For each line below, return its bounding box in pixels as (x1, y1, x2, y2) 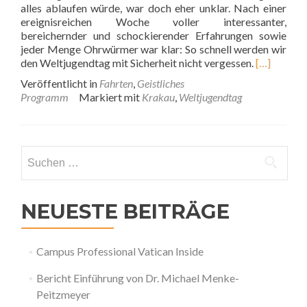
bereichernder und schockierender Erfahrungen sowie (21, 29, 286, 42)
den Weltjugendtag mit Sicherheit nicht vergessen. (21, 56, 256, 69)
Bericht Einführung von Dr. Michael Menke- (36, 271, 239, 284)
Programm (21, 90, 69, 103)
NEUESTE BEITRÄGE (21, 199, 230, 223)
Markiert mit (79, 90, 142, 103)
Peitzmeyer (36, 288, 90, 301)
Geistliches (137, 77, 184, 90)
